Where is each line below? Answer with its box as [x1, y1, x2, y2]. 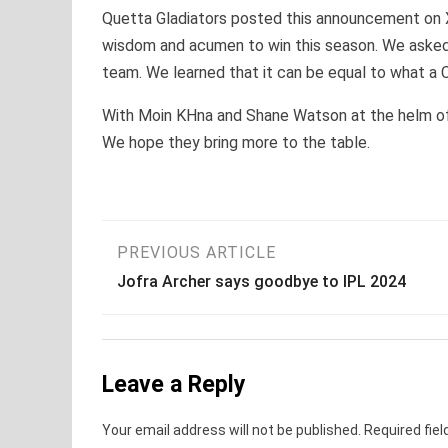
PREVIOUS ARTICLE [117, 243, 276, 263]
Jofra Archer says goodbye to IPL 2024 [117, 272, 406, 292]
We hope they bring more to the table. [102, 133, 370, 153]
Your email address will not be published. [102, 421, 361, 438]
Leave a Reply [102, 371, 246, 399]
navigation [116, 287, 266, 326]
